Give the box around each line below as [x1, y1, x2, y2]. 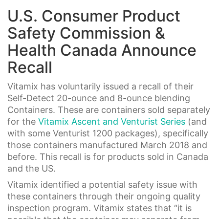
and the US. [7, 163, 56, 174]
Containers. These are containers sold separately [7, 104, 210, 115]
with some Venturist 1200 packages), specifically [7, 128, 208, 138]
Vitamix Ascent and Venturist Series [38, 116, 185, 127]
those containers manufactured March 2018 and [7, 139, 207, 150]
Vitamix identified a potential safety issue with [7, 179, 197, 190]
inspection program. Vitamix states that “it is [7, 203, 192, 214]
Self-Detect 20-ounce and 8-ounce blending [7, 92, 190, 103]
